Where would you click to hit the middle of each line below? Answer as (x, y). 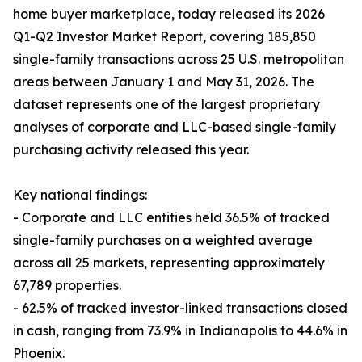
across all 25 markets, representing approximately (169, 263)
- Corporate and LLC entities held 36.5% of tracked (171, 218)
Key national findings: (80, 195)
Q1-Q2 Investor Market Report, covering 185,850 (164, 37)
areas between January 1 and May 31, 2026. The (164, 82)
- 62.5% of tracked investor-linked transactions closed (180, 308)
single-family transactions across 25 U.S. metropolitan (179, 59)
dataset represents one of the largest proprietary (166, 105)
